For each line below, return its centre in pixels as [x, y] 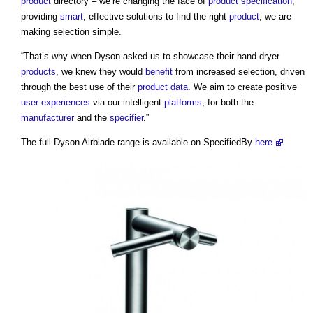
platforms [183, 103]
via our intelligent [127, 103]
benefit [159, 72]
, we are [275, 17]
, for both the [228, 103]
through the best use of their [79, 87]
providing [41, 17]
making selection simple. [71, 32]
